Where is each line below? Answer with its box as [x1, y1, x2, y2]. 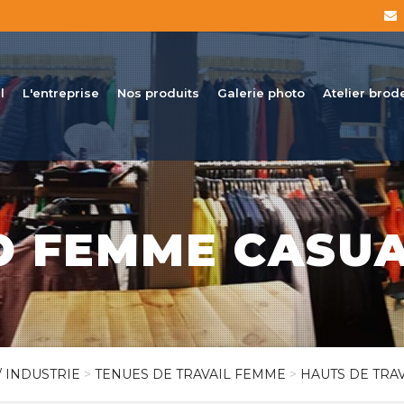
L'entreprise [23, 86, 99, 100]
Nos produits [117, 86, 199, 100]
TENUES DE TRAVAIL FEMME [95, 366, 286, 382]
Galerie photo [217, 86, 305, 100]
